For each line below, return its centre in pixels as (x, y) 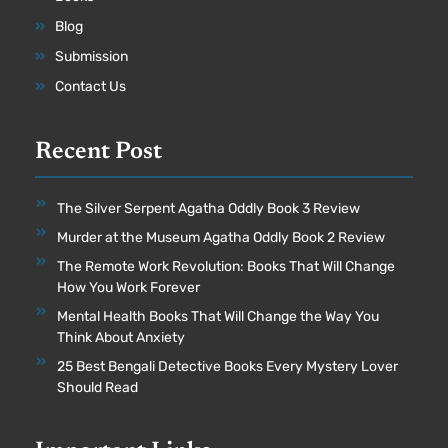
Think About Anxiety (121, 337)
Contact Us (90, 86)
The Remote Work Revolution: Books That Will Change (226, 266)
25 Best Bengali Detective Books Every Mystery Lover (227, 366)
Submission (91, 56)
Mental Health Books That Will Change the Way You (218, 316)
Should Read (97, 387)
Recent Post (98, 151)
